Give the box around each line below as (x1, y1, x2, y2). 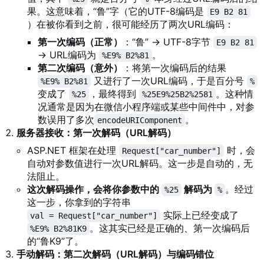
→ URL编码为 (38, 49, 99, 61)
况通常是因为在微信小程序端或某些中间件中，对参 (38, 101, 255, 113)
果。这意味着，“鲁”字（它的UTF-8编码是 (27, 5, 207, 18)
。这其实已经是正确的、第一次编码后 (90, 222, 250, 235)
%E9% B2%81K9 (30, 224, 87, 234)
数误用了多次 (38, 114, 94, 126)
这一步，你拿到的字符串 (27, 196, 131, 209)
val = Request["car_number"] (30, 211, 157, 221)
